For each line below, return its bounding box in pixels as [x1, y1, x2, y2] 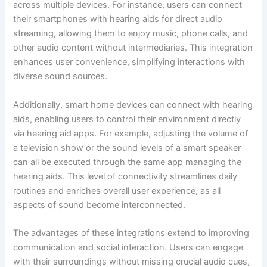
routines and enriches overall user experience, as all [13, 185, 221, 196]
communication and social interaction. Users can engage [13, 242, 244, 253]
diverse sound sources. [13, 71, 108, 82]
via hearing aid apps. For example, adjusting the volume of [13, 128, 249, 139]
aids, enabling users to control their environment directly [13, 113, 241, 125]
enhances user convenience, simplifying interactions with [13, 57, 246, 68]
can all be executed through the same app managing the [13, 156, 242, 167]
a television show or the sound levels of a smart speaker [13, 142, 241, 153]
